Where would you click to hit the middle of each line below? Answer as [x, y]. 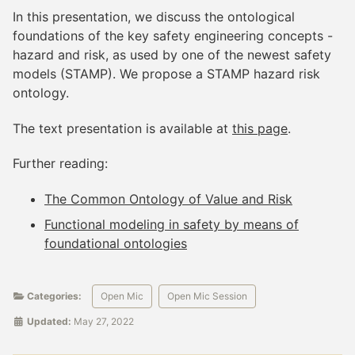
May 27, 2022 [104, 322]
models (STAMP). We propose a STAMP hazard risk [166, 73]
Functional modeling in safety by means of [172, 225]
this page [260, 128]
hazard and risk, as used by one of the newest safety [172, 54]
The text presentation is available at [122, 128]
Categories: [54, 296]
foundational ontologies [116, 244]
